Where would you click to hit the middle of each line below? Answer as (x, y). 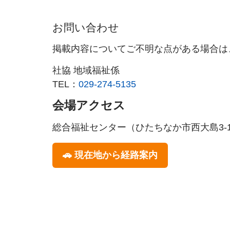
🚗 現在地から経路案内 (110, 155)
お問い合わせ (86, 28)
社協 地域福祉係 (86, 70)
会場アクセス (89, 106)
